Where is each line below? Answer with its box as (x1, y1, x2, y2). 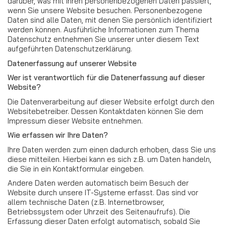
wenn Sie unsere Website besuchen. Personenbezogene (8, 6, 202, 15)
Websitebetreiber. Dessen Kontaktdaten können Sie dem (8, 106, 203, 116)
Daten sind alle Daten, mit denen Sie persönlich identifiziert (8, 15, 212, 25)
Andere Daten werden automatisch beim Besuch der (8, 178, 189, 188)
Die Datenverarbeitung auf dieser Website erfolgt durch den (8, 96, 214, 106)
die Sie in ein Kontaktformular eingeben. (8, 163, 144, 174)
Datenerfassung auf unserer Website (8, 58, 137, 68)
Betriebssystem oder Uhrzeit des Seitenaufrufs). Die (8, 207, 190, 216)
